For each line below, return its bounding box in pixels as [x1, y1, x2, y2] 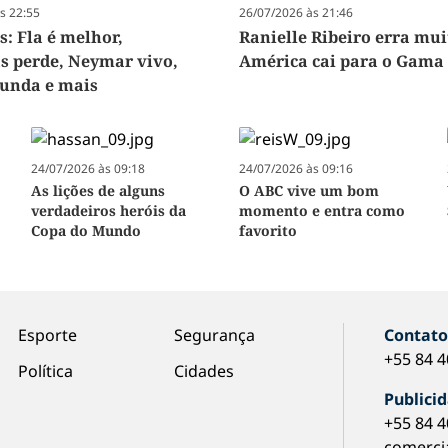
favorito [238, 221, 297, 241]
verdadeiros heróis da [30, 201, 186, 221]
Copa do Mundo [30, 221, 141, 241]
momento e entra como [238, 201, 405, 221]
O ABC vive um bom [238, 181, 379, 201]
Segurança [173, 324, 255, 347]
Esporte [17, 324, 77, 347]
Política [17, 360, 73, 383]
